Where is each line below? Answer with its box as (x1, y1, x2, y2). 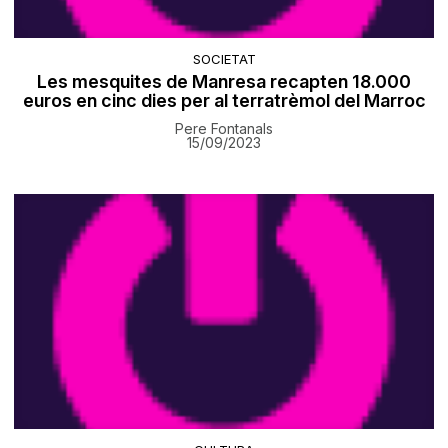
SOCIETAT (192, 51, 256, 68)
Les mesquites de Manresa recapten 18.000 (37, 71, 411, 93)
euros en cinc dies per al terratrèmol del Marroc (22, 90, 426, 112)
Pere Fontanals (175, 120, 273, 138)
